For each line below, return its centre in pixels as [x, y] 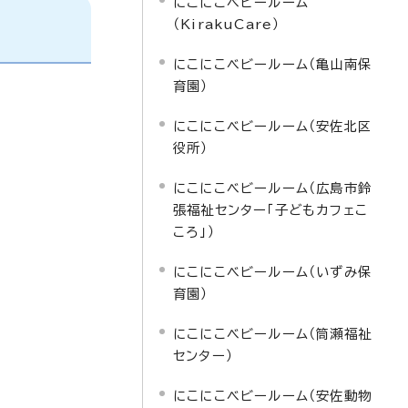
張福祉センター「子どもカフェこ [270, 210]
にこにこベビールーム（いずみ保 [272, 272]
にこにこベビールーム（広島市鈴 [272, 188]
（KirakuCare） [227, 24]
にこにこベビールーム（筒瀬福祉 [272, 334]
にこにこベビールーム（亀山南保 [272, 64]
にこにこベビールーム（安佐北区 [272, 126]
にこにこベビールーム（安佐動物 [272, 396]
